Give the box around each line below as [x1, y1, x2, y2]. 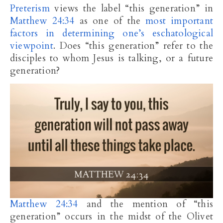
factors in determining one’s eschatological [10, 27, 213, 40]
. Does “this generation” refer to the [53, 39, 213, 52]
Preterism [15, 2, 50, 15]
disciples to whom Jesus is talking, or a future [10, 52, 213, 65]
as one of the [74, 14, 146, 27]
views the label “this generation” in [49, 2, 213, 15]
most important [145, 14, 213, 27]
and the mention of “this [78, 198, 213, 211]
